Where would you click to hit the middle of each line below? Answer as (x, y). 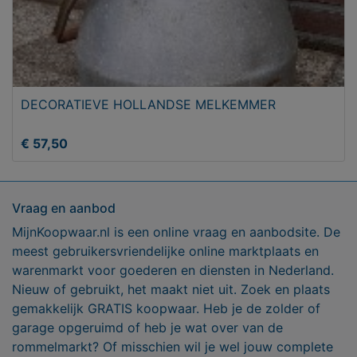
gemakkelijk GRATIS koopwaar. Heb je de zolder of (166, 309)
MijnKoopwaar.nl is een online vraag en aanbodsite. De (176, 232)
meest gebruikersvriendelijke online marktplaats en (165, 251)
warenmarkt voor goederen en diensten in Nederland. (173, 271)
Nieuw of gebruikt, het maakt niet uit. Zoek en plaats (171, 290)
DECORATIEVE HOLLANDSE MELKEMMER (148, 105)
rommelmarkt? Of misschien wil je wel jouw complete (173, 347)
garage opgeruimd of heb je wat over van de (147, 328)
